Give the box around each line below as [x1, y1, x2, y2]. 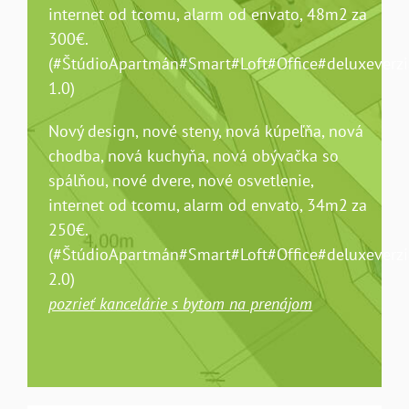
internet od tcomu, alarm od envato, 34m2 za [48, 194, 368, 215]
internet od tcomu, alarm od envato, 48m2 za [48, 3, 368, 25]
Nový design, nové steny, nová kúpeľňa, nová [48, 120, 364, 142]
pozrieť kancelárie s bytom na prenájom [48, 292, 313, 314]
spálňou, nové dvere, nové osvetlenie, [48, 169, 314, 191]
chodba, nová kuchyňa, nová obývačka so [48, 144, 340, 166]
